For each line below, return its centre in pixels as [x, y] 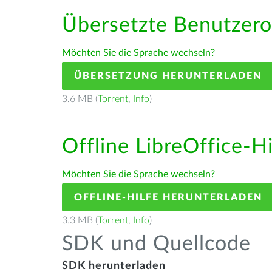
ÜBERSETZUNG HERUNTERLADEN [168, 76]
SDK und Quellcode [156, 244]
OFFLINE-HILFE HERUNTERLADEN [168, 197]
